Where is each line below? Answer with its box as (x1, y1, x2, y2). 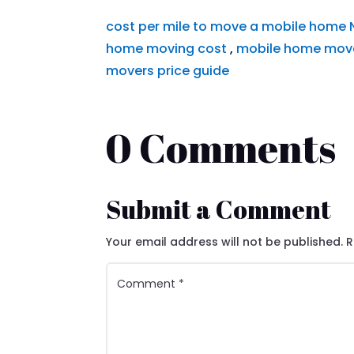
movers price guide (106, 61, 230, 80)
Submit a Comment (106, 191, 332, 226)
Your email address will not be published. (106, 233, 344, 250)
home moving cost (106, 39, 228, 58)
